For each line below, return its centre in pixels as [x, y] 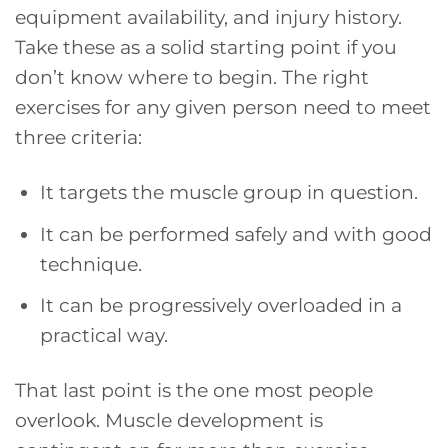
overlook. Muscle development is [169, 420]
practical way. [103, 335]
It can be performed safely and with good [235, 233]
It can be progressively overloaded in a [220, 305]
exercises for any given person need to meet [223, 107]
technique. [90, 263]
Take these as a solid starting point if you [206, 47]
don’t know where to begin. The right [192, 77]
